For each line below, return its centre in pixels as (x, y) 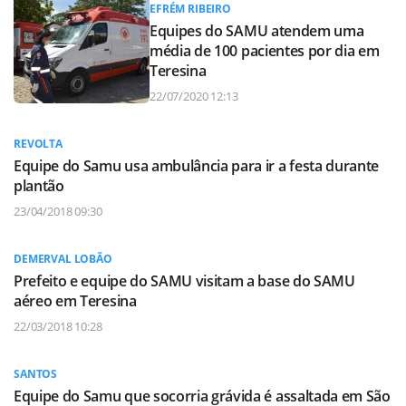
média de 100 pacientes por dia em (265, 51)
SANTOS (36, 374)
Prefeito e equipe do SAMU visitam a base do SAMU (184, 281)
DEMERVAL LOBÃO (63, 259)
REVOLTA (38, 144)
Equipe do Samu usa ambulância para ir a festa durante (197, 166)
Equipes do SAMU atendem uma (257, 31)
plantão (39, 186)
